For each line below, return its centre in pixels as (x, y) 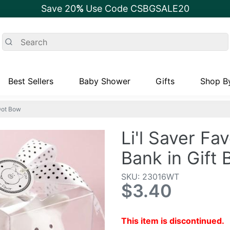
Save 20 (58, 8)
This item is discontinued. (173, 221)
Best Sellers (31, 81)
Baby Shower (104, 81)
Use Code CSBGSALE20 (137, 8)
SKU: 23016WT (150, 177)
